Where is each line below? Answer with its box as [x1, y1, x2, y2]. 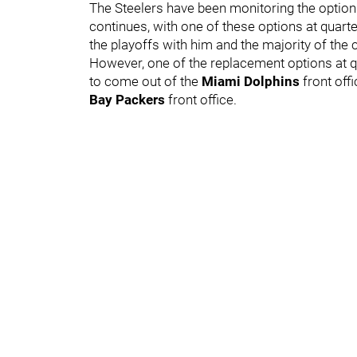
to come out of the [89, 73, 202, 89]
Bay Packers [89, 91, 168, 108]
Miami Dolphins [202, 73, 303, 89]
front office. [168, 91, 240, 108]
